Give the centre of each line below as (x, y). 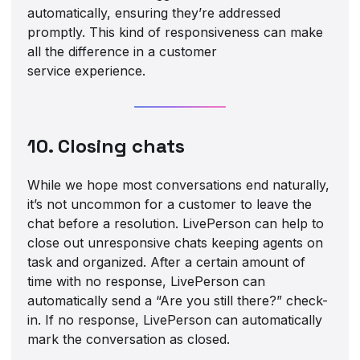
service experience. (87, 70)
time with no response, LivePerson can (147, 281)
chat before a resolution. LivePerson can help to (176, 223)
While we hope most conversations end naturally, (179, 184)
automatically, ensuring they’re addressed (154, 12)
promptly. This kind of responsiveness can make (176, 32)
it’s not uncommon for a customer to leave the (170, 204)
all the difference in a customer (123, 51)
